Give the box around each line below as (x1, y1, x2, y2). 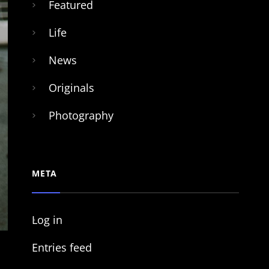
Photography (48, 108, 113, 122)
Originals (48, 80, 94, 95)
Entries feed (31, 240, 92, 255)
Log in (31, 213, 62, 227)
